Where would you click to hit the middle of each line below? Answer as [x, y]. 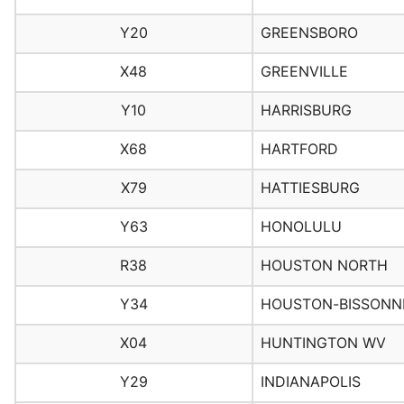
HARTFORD [299, 149]
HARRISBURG [306, 110]
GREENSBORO [309, 33]
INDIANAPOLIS [310, 382]
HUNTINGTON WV [323, 343]
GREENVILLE [304, 72]
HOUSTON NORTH [324, 266]
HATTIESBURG [310, 188]
